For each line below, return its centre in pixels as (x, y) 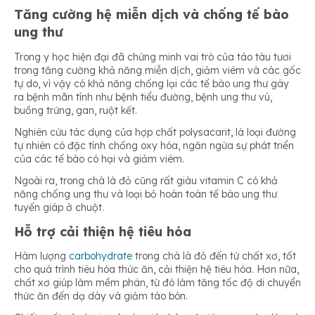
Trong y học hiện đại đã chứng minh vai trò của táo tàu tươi (153, 57)
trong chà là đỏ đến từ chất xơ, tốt (214, 256)
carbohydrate (101, 256)
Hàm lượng (41, 256)
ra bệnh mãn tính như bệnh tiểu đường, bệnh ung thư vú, (143, 97)
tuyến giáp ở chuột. (59, 207)
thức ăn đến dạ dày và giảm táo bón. (101, 296)
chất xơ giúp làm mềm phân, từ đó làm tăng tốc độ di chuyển (157, 283)
